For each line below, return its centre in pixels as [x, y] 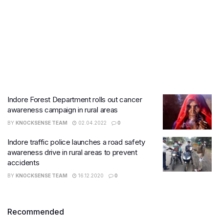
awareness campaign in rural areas [63, 110]
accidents [23, 162]
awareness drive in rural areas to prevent [72, 152]
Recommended [36, 211]
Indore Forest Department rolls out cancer [75, 99]
